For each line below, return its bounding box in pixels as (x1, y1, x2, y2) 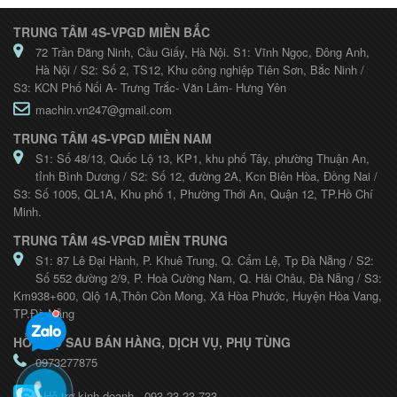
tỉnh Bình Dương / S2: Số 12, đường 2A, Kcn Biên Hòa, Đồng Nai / (35, 167, 378, 185)
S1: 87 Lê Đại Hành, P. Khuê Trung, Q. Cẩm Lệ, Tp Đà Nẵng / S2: (35, 252, 374, 269)
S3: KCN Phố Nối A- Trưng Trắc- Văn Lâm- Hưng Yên (13, 79, 286, 97)
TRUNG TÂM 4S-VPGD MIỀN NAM (13, 129, 212, 148)
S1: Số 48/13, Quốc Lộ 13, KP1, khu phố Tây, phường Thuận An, (35, 150, 370, 167)
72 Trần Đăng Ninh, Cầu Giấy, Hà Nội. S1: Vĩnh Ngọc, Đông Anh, (35, 43, 370, 61)
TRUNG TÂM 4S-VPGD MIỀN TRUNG (13, 231, 228, 250)
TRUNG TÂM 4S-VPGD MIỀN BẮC (13, 23, 210, 42)
